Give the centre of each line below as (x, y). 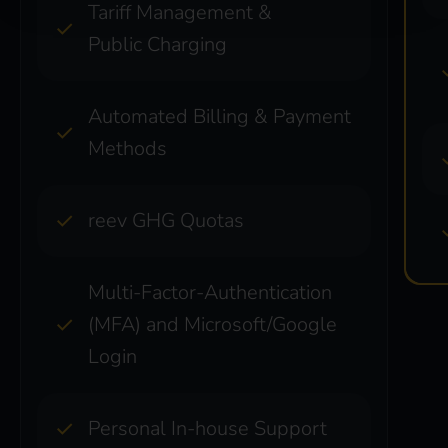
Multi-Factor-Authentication (210, 292)
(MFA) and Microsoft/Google (212, 324)
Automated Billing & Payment (219, 116)
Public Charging (157, 44)
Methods (127, 148)
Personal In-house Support (207, 428)
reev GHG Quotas (166, 220)
